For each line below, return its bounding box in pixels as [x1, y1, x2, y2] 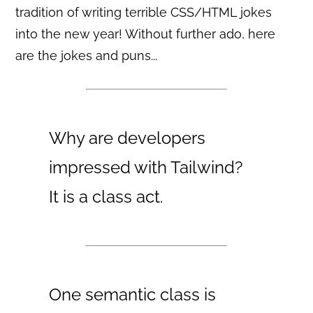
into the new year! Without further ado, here [15, 26, 276, 41]
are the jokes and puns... [15, 48, 158, 63]
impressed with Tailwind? [49, 156, 243, 177]
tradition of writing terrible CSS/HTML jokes [15, 4, 272, 20]
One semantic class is [49, 284, 217, 305]
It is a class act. [49, 186, 164, 207]
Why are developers [49, 127, 206, 148]
